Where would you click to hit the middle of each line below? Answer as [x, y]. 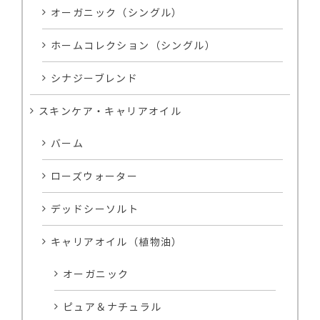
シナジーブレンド [95, 78]
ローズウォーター [95, 176]
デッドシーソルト [95, 209]
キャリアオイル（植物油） [117, 242]
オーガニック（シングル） [117, 12]
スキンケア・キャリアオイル [110, 111]
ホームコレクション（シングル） [133, 45]
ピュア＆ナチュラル [112, 307]
